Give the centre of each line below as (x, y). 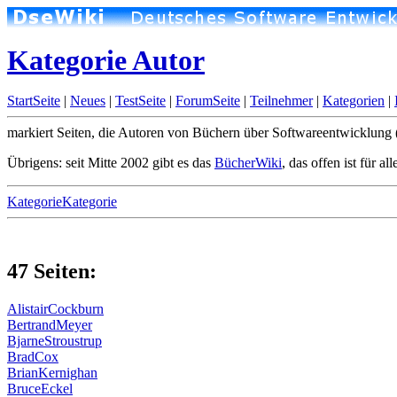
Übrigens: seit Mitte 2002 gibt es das (111, 163)
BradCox (33, 356)
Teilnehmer (281, 101)
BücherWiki (248, 163)
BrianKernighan (52, 372)
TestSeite (140, 101)
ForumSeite (208, 101)
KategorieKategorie (62, 202)
